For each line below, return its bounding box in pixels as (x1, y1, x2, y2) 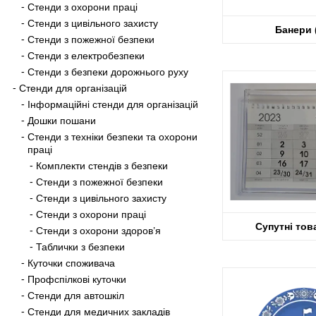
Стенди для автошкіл (28, 289, 124, 301)
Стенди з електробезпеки (28, 49, 145, 61)
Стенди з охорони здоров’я (36, 224, 161, 236)
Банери (274, 23, 315, 35)
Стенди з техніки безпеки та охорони (28, 130, 197, 142)
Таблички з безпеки (36, 241, 125, 253)
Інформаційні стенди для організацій (28, 98, 198, 110)
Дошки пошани (28, 114, 96, 126)
